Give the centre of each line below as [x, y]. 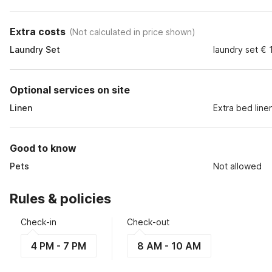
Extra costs [38, 32]
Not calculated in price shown [132, 32]
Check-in [39, 222]
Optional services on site [70, 90]
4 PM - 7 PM [59, 246]
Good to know [43, 148]
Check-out [148, 222]
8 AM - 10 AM [169, 246]
